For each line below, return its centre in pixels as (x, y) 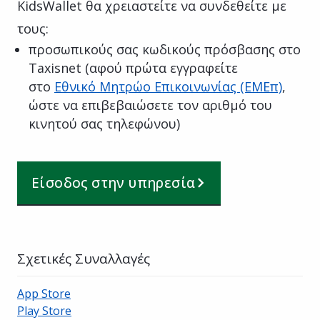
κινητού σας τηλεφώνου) (104, 123)
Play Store (44, 310)
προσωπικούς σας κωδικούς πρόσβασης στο (165, 49)
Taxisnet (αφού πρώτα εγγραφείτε (133, 67)
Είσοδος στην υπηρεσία (114, 182)
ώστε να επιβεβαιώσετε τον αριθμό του (150, 105)
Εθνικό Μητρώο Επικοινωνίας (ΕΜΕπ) (168, 86)
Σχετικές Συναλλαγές (84, 258)
